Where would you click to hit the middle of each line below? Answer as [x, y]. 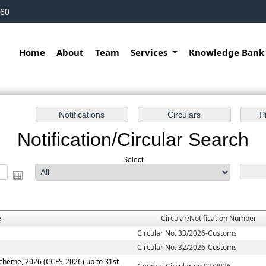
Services [151, 52]
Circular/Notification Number [208, 218]
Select [133, 160]
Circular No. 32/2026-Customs [187, 248]
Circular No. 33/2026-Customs [187, 233]
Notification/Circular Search [133, 140]
